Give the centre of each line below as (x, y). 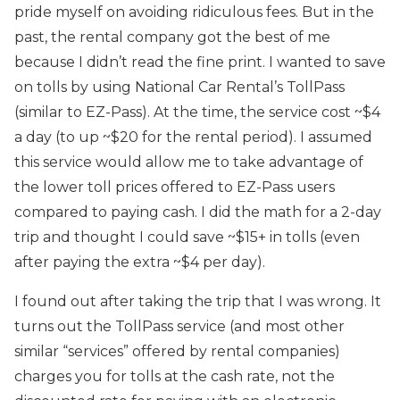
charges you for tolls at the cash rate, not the (175, 376)
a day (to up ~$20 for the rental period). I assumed (193, 137)
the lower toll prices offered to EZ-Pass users (175, 187)
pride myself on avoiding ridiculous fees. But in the (194, 12)
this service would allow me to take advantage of (189, 162)
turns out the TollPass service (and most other (179, 326)
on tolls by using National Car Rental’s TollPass (179, 87)
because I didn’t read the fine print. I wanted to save (200, 62)
